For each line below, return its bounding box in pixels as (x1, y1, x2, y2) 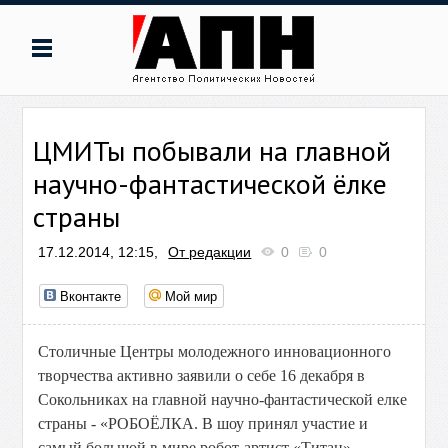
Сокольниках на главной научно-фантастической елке (38, 391, 408, 408)
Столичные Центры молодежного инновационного (38, 343, 392, 360)
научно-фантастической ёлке (33, 165, 388, 202)
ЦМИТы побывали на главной (33, 132, 392, 169)
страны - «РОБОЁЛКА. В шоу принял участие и (38, 415, 369, 432)
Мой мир (165, 286, 218, 305)
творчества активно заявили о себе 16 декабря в (38, 367, 366, 384)
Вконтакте (60, 286, 122, 305)
